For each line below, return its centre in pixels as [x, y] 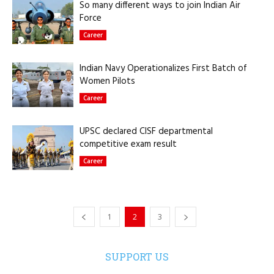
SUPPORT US [137, 257]
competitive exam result [128, 144]
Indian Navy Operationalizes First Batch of [163, 68]
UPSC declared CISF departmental [146, 131]
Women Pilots [107, 81]
